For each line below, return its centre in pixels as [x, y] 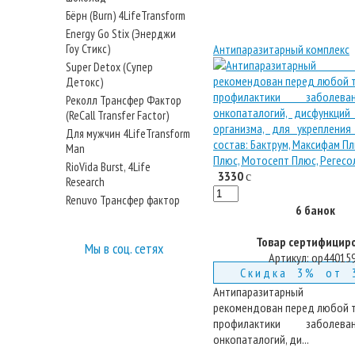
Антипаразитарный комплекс [281, 49]
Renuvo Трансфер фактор [123, 200]
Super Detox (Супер [109, 67]
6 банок [315, 210]
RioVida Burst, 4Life [108, 167]
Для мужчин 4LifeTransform [128, 134]
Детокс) [84, 82]
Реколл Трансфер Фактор [124, 100]
